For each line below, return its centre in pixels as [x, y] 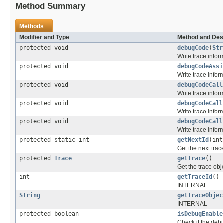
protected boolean [49, 214]
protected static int [54, 140]
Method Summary [50, 6]
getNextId [193, 140]
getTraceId [195, 177]
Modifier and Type [44, 38]
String [30, 195]
